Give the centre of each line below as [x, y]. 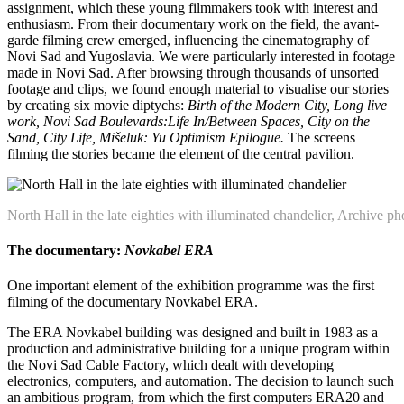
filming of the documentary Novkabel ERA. [133, 302]
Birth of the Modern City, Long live [287, 105]
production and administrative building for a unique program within [198, 349]
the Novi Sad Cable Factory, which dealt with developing [170, 365]
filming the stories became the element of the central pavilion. [181, 153]
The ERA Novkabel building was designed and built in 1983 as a [193, 333]
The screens [321, 137]
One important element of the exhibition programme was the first [191, 286]
